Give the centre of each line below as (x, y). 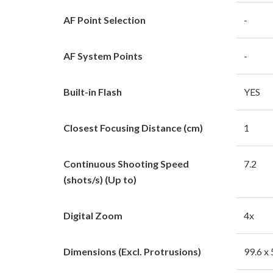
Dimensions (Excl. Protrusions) (132, 251)
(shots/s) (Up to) (100, 179)
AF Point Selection (105, 19)
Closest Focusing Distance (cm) (133, 127)
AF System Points (103, 55)
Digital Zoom (93, 215)
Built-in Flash (93, 91)
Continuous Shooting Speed (126, 163)
